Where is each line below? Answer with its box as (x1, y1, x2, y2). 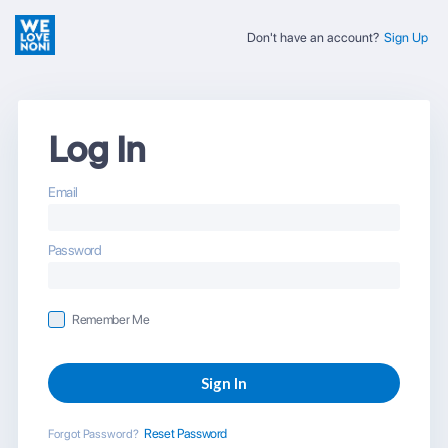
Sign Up (384, 30, 428, 45)
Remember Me (72, 312, 150, 327)
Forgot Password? (48, 427, 139, 441)
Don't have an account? (247, 30, 379, 45)
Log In (48, 135, 146, 170)
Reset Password (144, 426, 228, 441)
